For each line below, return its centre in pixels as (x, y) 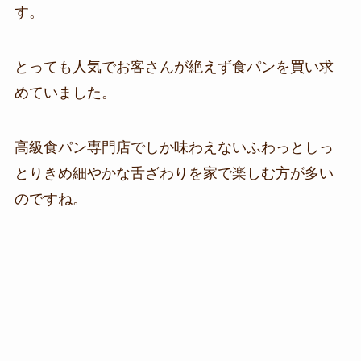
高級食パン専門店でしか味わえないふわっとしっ (174, 147)
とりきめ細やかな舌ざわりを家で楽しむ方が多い (174, 173)
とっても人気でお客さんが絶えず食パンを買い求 (174, 66)
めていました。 (65, 92)
